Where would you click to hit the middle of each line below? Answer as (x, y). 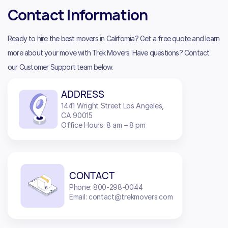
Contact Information (78, 15)
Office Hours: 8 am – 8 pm (103, 125)
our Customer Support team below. (60, 67)
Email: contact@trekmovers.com (121, 196)
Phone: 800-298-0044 (106, 187)
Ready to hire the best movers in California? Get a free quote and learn (114, 39)
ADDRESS (83, 95)
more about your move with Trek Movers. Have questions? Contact (109, 53)
